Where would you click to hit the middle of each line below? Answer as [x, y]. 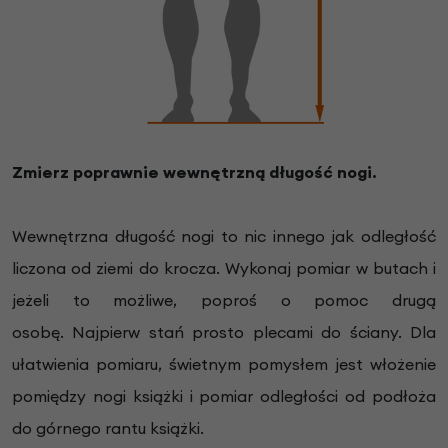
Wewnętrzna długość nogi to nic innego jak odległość [224, 235]
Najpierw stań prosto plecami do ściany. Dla [254, 331]
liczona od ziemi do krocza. [119, 267]
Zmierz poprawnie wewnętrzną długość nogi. [194, 171]
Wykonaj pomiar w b [304, 267]
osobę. [42, 331]
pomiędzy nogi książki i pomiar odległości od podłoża [224, 395]
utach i [410, 267]
